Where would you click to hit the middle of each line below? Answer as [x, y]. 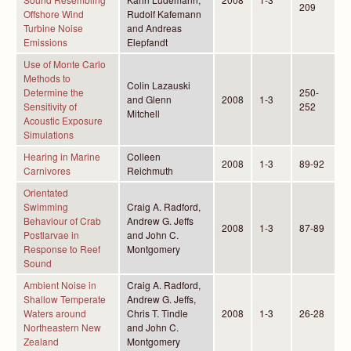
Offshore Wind [54, 14]
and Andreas [154, 28]
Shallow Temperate [65, 299]
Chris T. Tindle [157, 313]
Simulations [49, 134]
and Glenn [149, 99]
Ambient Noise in [60, 285]
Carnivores [47, 170]
